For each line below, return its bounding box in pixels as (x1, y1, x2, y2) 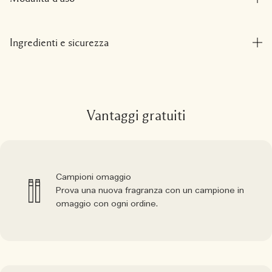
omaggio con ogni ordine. (56, 199, 158, 209)
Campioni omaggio (56, 172, 131, 183)
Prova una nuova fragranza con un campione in (56, 185, 244, 196)
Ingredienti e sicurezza (10, 37, 109, 48)
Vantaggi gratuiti (86, 109, 186, 123)
